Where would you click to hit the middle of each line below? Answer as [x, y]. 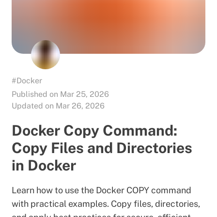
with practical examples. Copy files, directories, [106, 203]
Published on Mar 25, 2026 [60, 94]
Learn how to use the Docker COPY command [101, 190]
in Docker [44, 165]
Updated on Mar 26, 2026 [58, 106]
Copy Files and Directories [102, 147]
